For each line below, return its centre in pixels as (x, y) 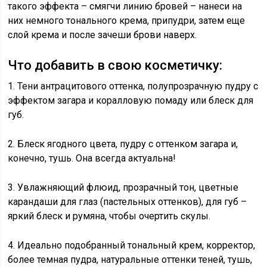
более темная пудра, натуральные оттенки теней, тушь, (130, 260)
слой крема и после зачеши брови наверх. (103, 35)
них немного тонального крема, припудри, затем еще (127, 21)
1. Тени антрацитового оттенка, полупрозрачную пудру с (133, 86)
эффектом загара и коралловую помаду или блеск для (131, 100)
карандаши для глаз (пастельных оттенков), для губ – (128, 202)
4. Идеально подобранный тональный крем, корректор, (132, 245)
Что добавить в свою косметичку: (115, 65)
